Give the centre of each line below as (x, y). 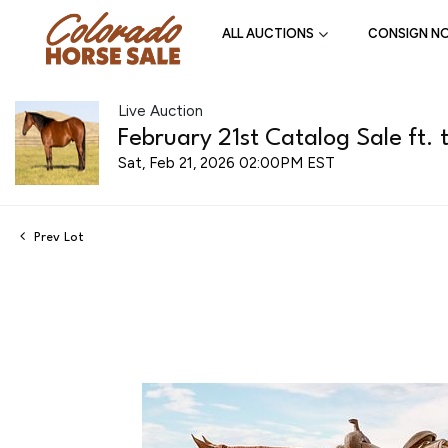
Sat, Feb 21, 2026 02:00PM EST (226, 162)
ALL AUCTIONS (268, 34)
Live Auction (160, 110)
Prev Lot (57, 237)
